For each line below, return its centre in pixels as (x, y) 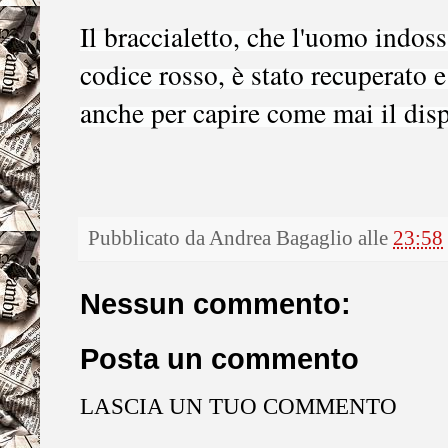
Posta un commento (219, 359)
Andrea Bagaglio (281, 237)
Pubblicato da (148, 237)
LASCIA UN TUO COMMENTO (238, 406)
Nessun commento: (215, 304)
